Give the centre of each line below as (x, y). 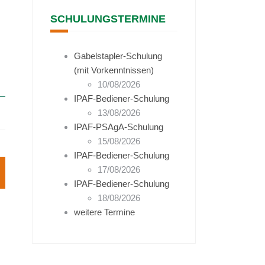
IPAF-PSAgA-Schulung (118, 127)
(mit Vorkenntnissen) (114, 70)
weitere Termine (104, 212)
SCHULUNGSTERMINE (108, 19)
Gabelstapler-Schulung (118, 56)
